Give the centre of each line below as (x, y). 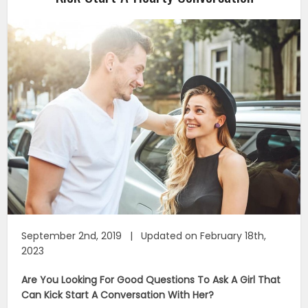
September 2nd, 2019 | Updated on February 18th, (144, 235)
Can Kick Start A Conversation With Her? (118, 295)
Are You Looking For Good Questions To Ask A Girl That (151, 279)
